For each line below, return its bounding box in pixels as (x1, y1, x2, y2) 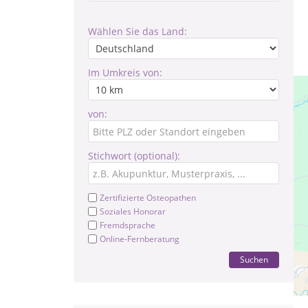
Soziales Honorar (100, 206, 166, 217)
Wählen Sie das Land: (88, 25, 187, 38)
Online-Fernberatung (100, 233, 179, 245)
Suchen (240, 254, 268, 265)
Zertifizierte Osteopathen (100, 192, 196, 203)
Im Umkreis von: (88, 66, 162, 79)
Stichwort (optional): (88, 149, 180, 162)
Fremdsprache (100, 219, 155, 231)
